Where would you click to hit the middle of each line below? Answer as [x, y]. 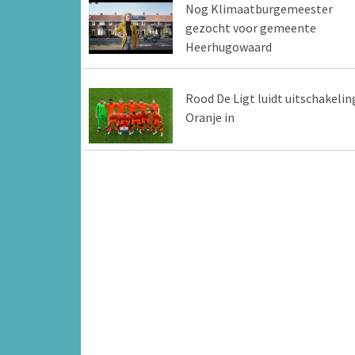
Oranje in [210, 117]
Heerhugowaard [228, 46]
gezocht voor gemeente [250, 27]
